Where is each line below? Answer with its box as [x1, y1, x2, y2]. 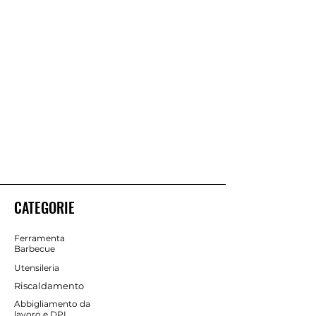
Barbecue [14, 243, 55, 254]
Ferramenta [14, 232, 65, 243]
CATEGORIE [14, 196, 75, 218]
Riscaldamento [14, 279, 84, 291]
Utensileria [14, 262, 59, 273]
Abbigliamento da [14, 298, 90, 309]
